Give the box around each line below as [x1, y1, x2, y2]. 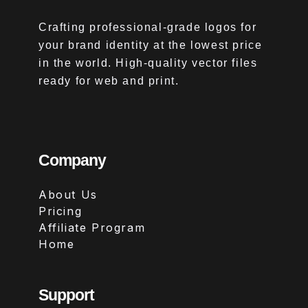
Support [38, 285, 94, 304]
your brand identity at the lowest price [38, 38, 263, 51]
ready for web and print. [38, 74, 179, 87]
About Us [38, 187, 98, 201]
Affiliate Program [38, 220, 146, 234]
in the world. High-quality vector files [38, 56, 258, 69]
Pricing [38, 203, 82, 218]
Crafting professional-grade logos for [38, 21, 257, 33]
